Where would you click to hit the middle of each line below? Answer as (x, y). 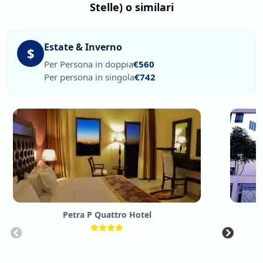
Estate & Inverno (83, 47)
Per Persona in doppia (89, 64)
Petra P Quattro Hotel (107, 214)
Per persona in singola (89, 77)
